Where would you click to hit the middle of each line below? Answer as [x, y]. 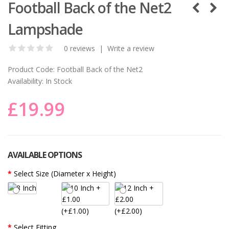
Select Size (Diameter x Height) [65, 173]
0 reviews [79, 48]
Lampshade [45, 29]
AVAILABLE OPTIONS [45, 155]
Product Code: [31, 69]
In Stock [58, 81]
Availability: [26, 81]
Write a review [131, 48]
